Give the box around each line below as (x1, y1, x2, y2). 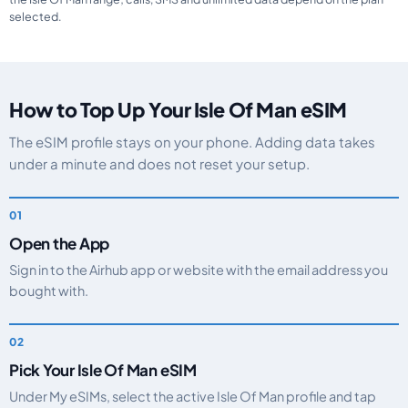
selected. (9, 9, 62, 24)
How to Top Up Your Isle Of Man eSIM (9, 97, 347, 122)
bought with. (9, 282, 88, 299)
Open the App (9, 233, 110, 253)
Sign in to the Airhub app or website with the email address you (9, 261, 388, 278)
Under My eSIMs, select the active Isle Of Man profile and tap (9, 388, 376, 404)
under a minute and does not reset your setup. (9, 155, 310, 172)
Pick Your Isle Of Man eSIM (9, 360, 197, 380)
